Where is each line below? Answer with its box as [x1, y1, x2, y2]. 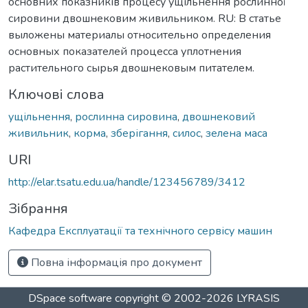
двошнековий [182, 109, 255, 124]
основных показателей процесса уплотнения [8, 43, 241, 59]
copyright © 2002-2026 [112, 291, 236, 306]
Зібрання [8, 199, 68, 218]
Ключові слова [8, 85, 104, 104]
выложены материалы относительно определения [8, 27, 271, 43]
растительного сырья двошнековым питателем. [8, 60, 254, 76]
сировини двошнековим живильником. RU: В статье [8, 10, 281, 26]
